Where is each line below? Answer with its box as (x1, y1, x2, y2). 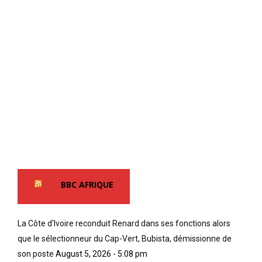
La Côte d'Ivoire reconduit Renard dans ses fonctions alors (18, 219, 230, 229)
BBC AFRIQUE (61, 179, 113, 191)
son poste (18, 249, 54, 259)
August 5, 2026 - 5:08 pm (56, 249, 147, 259)
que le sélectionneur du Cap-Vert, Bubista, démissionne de (18, 234, 232, 244)
